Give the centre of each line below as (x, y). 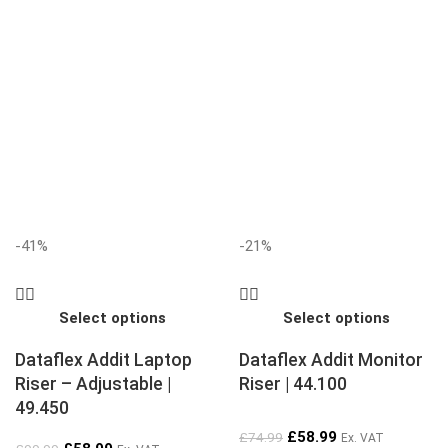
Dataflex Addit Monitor (331, 359)
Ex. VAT (362, 438)
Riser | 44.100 (293, 383)
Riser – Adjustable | (93, 383)
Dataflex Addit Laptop (103, 359)
